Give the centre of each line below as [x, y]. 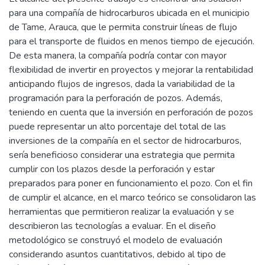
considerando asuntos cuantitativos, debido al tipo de [117, 254]
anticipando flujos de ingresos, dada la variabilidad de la [122, 84]
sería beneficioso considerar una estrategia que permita [122, 155]
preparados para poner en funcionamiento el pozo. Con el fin [131, 183]
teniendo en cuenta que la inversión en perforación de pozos [131, 112]
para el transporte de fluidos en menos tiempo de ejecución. [132, 41]
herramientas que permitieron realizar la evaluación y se [122, 212]
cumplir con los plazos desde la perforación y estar [112, 169]
